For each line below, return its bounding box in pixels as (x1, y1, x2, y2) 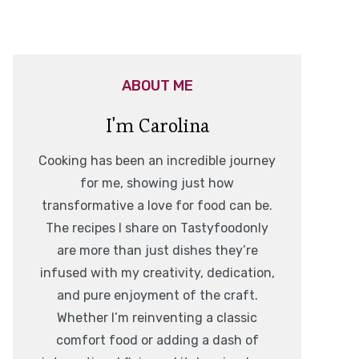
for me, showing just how (80, 175, 234, 192)
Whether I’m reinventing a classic (57, 310, 257, 326)
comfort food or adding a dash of (55, 333, 259, 349)
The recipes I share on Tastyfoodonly (46, 220, 268, 236)
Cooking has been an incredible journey (38, 153, 276, 169)
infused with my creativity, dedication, (39, 265, 275, 281)
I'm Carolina (105, 113, 209, 139)
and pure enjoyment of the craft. (56, 288, 258, 304)
